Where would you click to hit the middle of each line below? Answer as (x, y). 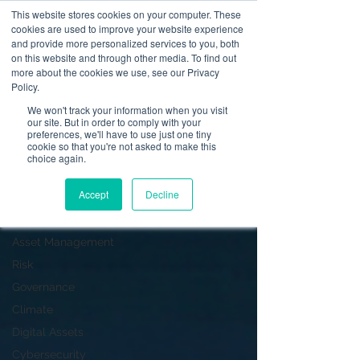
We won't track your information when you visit (127, 110)
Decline (162, 194)
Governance (43, 287)
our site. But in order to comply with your (114, 122)
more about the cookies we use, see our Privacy (115, 72)
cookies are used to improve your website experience (127, 29)
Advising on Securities (70, 174)
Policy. (25, 86)
